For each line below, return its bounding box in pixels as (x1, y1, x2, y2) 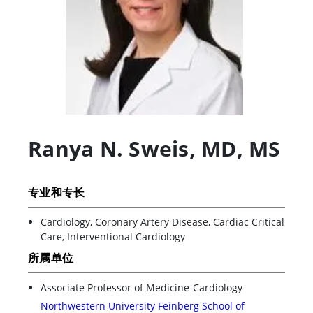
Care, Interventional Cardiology (41, 229, 185, 243)
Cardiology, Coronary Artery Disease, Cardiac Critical (41, 214, 284, 228)
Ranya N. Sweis (28, 133, 189, 163)
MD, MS (201, 133, 281, 163)
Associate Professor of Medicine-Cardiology (41, 280, 242, 294)
